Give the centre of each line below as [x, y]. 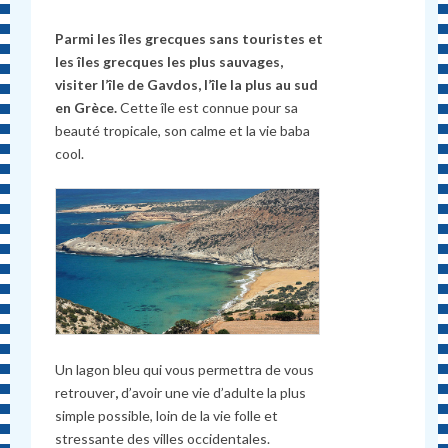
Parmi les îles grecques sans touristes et [189, 38]
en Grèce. [88, 107]
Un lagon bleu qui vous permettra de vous [185, 369]
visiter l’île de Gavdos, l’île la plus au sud [187, 84]
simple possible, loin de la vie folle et [167, 415]
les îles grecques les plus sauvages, [169, 61]
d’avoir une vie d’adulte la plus [214, 392]
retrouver [85, 392]
